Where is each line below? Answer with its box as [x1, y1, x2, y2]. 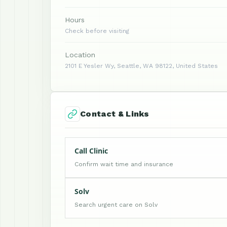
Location [65, 51, 95, 59]
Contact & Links [80, 109, 149, 119]
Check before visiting [65, 27, 129, 34]
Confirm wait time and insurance [74, 161, 173, 168]
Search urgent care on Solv [74, 201, 158, 208]
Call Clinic [74, 146, 108, 156]
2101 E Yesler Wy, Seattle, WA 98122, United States [65, 62, 218, 69]
